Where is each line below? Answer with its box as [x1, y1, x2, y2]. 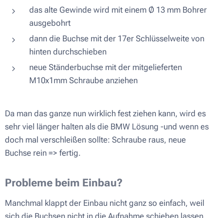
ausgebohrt [29, 18, 71, 28]
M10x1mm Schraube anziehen [29, 75, 138, 85]
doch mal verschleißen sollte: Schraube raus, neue [5, 134, 186, 145]
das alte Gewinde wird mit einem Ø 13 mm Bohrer [29, 4, 207, 15]
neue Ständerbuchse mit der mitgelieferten [29, 62, 182, 72]
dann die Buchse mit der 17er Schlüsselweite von [29, 33, 204, 43]
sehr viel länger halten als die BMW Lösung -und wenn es [5, 121, 209, 131]
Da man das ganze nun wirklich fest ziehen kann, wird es [5, 108, 206, 118]
